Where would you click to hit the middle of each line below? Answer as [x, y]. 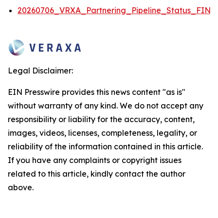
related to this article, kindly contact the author [97, 174]
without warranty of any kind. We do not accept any [106, 106]
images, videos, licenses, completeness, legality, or [102, 133]
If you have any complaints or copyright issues [95, 160]
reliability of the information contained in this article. [105, 146]
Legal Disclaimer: [40, 71]
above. [21, 187]
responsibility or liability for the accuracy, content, [101, 119]
